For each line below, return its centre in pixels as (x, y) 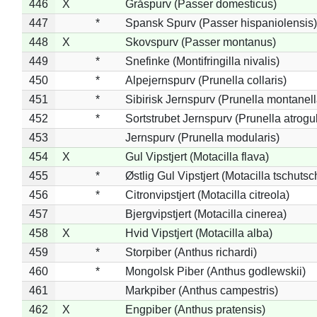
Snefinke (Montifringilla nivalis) (202, 61)
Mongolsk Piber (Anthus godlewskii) (215, 271)
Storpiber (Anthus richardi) (191, 252)
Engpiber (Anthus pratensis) (195, 309)
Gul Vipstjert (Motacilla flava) (197, 156)
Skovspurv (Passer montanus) (200, 42)
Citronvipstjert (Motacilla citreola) (207, 195)
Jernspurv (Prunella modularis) (202, 137)
